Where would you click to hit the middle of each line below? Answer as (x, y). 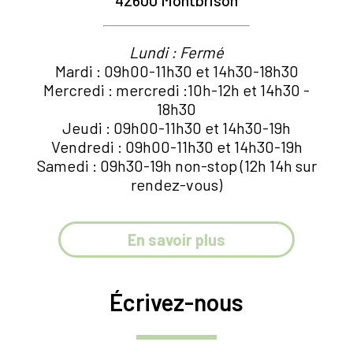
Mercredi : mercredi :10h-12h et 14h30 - (176, 89)
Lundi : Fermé (176, 52)
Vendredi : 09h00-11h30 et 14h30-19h (176, 146)
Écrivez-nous (176, 301)
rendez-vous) (176, 184)
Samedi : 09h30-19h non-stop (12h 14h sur (176, 165)
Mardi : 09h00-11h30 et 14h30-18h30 (176, 71)
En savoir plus (176, 239)
